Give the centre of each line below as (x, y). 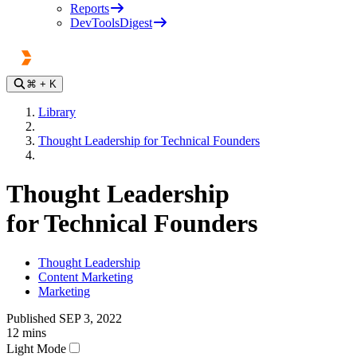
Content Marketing (86, 277)
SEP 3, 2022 (90, 318)
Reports (90, 8)
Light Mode (36, 348)
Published (33, 318)
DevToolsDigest (111, 23)
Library (57, 112)
